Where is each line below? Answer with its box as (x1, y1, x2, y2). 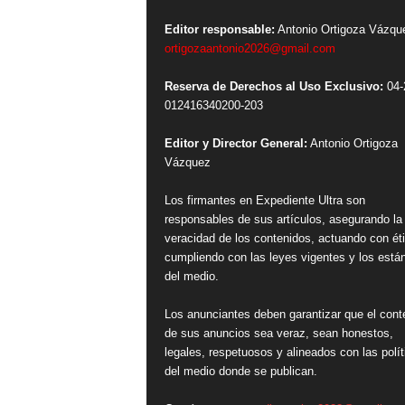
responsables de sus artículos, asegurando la (164, 212, 402, 226)
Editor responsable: (164, 22, 275, 36)
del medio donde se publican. (164, 363, 317, 378)
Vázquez (164, 155, 211, 169)
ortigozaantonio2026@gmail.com (164, 41, 335, 55)
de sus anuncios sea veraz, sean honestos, (164, 325, 393, 340)
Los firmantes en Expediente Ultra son (164, 193, 365, 207)
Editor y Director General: (164, 136, 307, 150)
